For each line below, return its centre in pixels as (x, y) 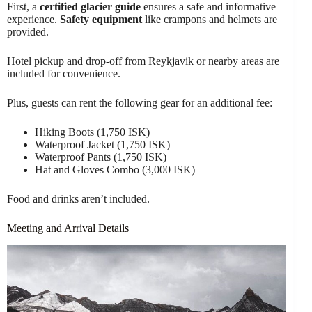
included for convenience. (64, 74)
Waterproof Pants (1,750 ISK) (101, 157)
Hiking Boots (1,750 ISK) (92, 132)
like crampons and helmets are (210, 19)
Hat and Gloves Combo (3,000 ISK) (115, 170)
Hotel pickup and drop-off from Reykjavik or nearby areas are (143, 61)
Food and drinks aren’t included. (78, 199)
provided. (28, 32)
